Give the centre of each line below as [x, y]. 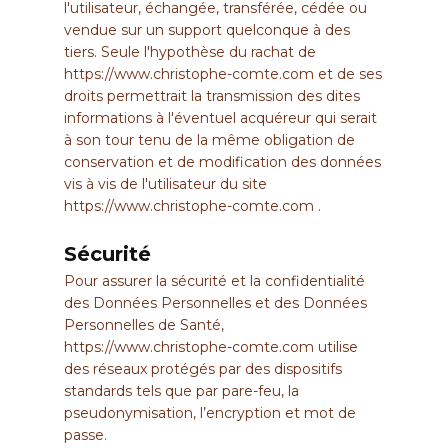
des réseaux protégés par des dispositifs [203, 368]
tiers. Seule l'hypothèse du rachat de [190, 51]
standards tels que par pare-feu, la [181, 390]
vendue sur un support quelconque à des [207, 29]
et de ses [348, 73]
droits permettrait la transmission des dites [212, 95]
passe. [85, 434]
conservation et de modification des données [222, 161]
